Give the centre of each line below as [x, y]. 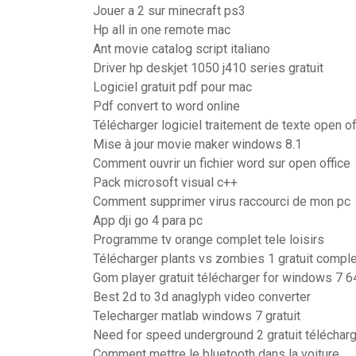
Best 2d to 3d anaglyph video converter [202, 297]
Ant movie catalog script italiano [182, 49]
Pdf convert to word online [166, 106]
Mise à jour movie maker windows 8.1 [197, 144]
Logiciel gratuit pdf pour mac [172, 87]
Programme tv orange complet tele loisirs [209, 240]
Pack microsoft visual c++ [165, 182]
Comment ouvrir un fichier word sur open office [222, 163]
